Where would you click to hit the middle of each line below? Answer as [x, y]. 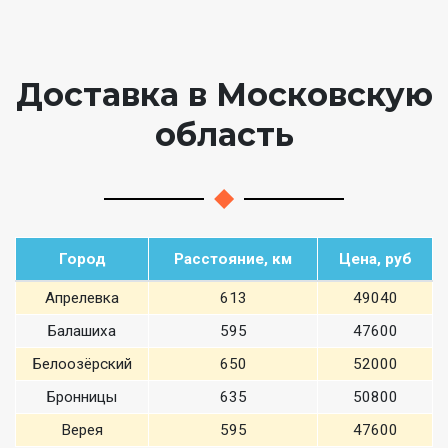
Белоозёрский [82, 363]
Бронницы [82, 396]
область [224, 134]
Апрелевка [82, 297]
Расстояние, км [233, 258]
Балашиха [82, 330]
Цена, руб [375, 258]
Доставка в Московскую [224, 94]
